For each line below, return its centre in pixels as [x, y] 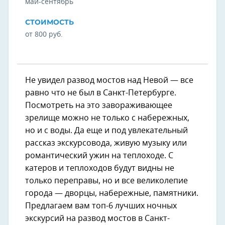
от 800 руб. [44, 35]
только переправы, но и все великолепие [106, 181]
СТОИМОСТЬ [49, 22]
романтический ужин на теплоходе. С [99, 156]
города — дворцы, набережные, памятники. [112, 194]
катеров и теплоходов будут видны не [100, 168]
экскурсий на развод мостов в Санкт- [97, 219]
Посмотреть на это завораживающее [99, 106]
